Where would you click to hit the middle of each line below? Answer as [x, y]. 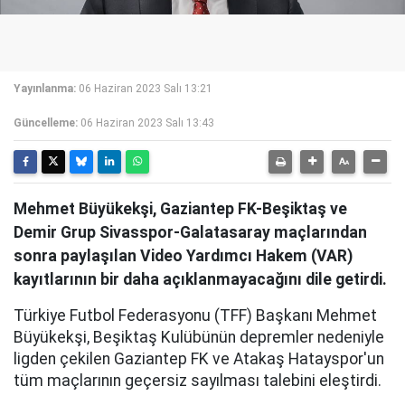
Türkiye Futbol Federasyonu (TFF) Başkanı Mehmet [195, 316]
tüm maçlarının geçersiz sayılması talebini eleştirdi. [198, 381]
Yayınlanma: [45, 89]
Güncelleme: [46, 123]
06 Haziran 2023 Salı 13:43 [147, 123]
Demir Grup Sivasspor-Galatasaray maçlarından [190, 232]
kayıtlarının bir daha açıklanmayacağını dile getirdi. [200, 279]
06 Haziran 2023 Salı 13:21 [146, 89]
